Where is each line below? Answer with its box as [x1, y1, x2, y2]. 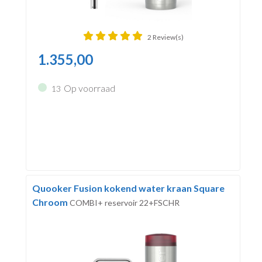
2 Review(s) [147, 32, 184, 42]
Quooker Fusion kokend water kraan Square [32, 182, 225, 194]
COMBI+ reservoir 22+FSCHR [69, 197, 180, 208]
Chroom [32, 196, 70, 208]
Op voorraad [63, 82, 115, 94]
